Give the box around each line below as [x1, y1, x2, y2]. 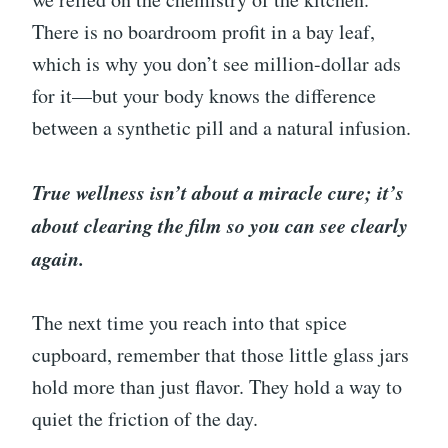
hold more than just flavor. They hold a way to [32, 373, 402, 401]
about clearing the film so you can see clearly [32, 211, 408, 240]
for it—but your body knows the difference [32, 82, 376, 110]
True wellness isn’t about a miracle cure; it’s [32, 178, 404, 207]
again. [32, 244, 84, 273]
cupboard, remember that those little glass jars [32, 341, 409, 369]
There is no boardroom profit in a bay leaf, [32, 18, 375, 46]
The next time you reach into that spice [32, 309, 347, 337]
